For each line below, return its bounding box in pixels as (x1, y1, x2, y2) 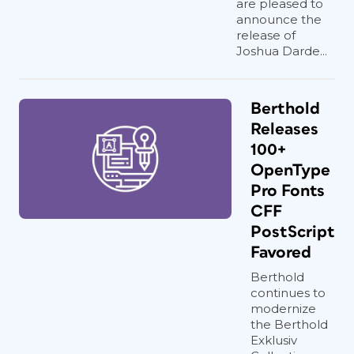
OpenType (250, 162, 330, 179)
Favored (250, 244, 311, 261)
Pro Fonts (250, 183, 325, 199)
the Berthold (250, 317, 328, 332)
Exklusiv (250, 333, 297, 348)
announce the (236, 12, 322, 27)
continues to (250, 285, 326, 300)
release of (236, 28, 296, 43)
